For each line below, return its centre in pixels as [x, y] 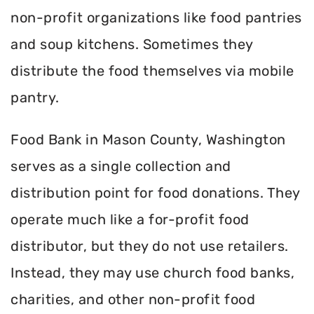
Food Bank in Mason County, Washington [148, 139]
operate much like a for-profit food [130, 219]
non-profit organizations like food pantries [156, 17]
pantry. [35, 97]
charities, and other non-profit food [133, 299]
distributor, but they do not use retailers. [150, 246]
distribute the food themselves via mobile [152, 70]
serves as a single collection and [121, 166]
